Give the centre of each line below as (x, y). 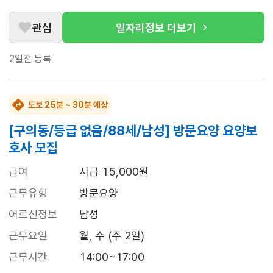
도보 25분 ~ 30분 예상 (68, 105)
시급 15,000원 (114, 172)
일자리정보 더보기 (156, 27)
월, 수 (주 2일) (112, 236)
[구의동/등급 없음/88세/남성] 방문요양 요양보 (133, 131)
